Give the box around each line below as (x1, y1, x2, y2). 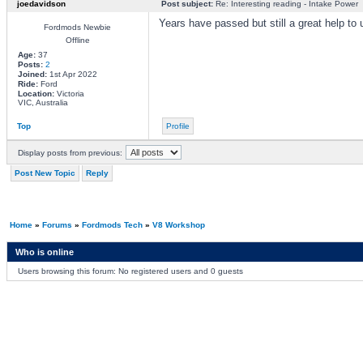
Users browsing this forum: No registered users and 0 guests (17, 267, 243, 275)
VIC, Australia (17, 98, 68, 107)
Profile (165, 122, 190, 130)
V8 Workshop (152, 220, 205, 229)
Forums (41, 220, 72, 229)
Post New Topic (14, 169, 75, 177)
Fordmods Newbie (44, 23, 111, 32)
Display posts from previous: (17, 148, 122, 157)
